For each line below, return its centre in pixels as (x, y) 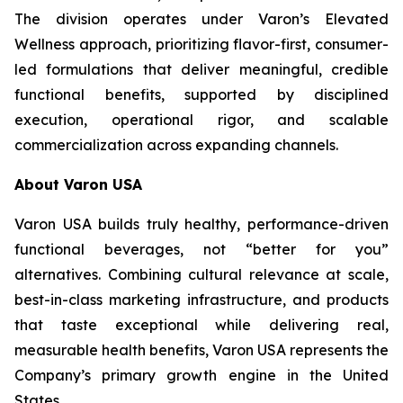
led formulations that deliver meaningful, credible (201, 70)
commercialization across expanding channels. (176, 145)
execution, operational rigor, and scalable (201, 120)
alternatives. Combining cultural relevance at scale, (201, 275)
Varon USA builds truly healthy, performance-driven (201, 224)
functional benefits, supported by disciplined (201, 95)
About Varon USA (78, 185)
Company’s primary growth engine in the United (201, 376)
